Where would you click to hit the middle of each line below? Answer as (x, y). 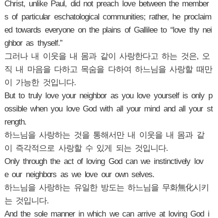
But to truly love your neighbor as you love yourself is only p (108, 96)
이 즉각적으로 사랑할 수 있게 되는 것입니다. (88, 148)
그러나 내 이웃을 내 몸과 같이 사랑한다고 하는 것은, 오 (107, 56)
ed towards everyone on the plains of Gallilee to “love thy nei (108, 30)
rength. (15, 122)
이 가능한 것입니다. (42, 82)
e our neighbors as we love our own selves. (79, 174)
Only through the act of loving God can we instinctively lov (104, 161)
